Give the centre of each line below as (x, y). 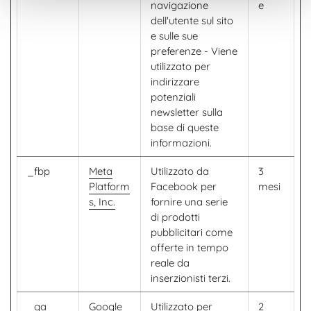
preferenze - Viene (194, 51)
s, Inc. (102, 202)
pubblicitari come (192, 232)
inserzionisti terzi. (191, 278)
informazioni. (181, 143)
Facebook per (184, 186)
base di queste (185, 127)
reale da (170, 263)
